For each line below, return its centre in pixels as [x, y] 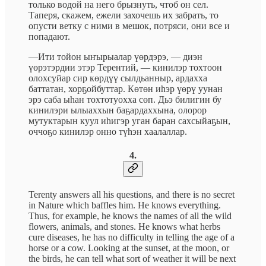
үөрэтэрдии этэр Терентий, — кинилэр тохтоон [125, 68]
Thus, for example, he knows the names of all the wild [130, 216]
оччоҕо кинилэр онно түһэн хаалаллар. [108, 132]
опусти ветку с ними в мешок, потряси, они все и [129, 26]
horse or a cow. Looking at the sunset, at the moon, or [129, 248]
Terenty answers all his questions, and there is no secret [132, 194]
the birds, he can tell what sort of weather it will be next [132, 258]
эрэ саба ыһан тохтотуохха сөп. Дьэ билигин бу [125, 100]
